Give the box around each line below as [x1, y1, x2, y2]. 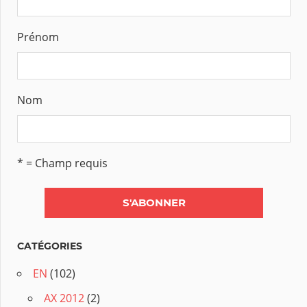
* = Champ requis [17, 155, 108, 171]
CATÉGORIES [17, 240, 82, 253]
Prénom [17, 29, 59, 45]
